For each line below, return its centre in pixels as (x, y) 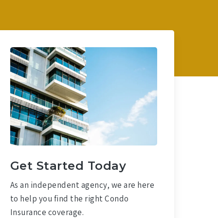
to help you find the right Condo (69, 198)
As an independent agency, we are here (82, 185)
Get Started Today (68, 165)
